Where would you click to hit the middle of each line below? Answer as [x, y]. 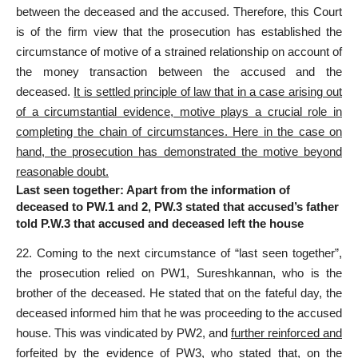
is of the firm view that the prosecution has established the [179, 31]
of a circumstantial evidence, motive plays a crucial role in [179, 111]
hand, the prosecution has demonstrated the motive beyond [179, 151]
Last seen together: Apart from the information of [153, 189]
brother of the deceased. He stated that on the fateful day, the [179, 293]
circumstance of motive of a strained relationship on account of [179, 51]
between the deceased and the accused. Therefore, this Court [179, 11]
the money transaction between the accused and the [179, 71]
